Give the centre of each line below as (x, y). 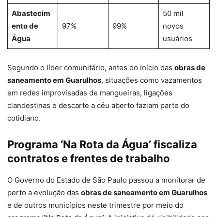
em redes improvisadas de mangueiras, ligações (90, 93)
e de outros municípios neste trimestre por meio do (95, 205)
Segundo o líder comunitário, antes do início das (91, 68)
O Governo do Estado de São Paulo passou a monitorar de (106, 180)
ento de (25, 26)
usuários (177, 39)
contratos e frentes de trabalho (89, 159)
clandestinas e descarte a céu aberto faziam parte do (98, 106)
